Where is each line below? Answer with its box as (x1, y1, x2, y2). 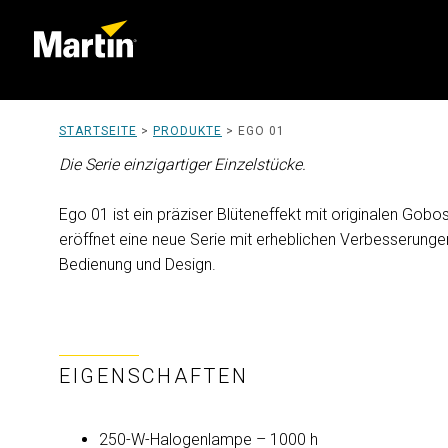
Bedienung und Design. (59, 255, 216, 274)
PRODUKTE (153, 124, 222, 138)
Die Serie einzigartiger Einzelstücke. (59, 155, 306, 174)
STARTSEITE (59, 124, 137, 138)
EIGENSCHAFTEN (59, 364, 249, 388)
